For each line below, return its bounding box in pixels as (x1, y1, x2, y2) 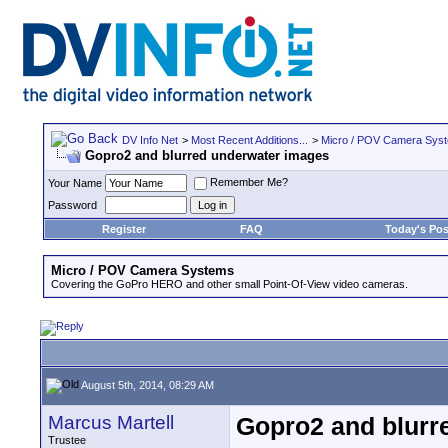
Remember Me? (210, 176, 288, 189)
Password (48, 199, 97, 211)
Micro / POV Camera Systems (51, 263, 234, 278)
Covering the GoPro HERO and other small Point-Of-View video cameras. (51, 278, 408, 290)
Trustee (48, 434, 86, 446)
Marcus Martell (48, 412, 174, 433)
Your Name (48, 177, 102, 189)
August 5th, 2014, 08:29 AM (79, 378, 214, 391)
